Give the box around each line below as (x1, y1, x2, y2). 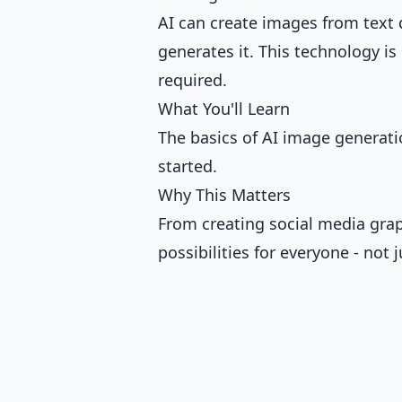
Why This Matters (158, 184, 291, 206)
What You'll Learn (158, 98, 290, 120)
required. (158, 69, 227, 92)
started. (158, 155, 217, 178)
